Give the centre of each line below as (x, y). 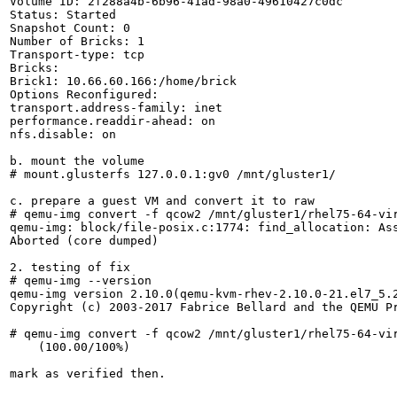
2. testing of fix (70, 267)
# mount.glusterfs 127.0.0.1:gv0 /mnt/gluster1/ (173, 174)
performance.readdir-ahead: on (113, 121)
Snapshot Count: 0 (70, 27)
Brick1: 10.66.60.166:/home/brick (123, 81)
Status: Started (63, 14)
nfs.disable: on (63, 134)
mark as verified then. (88, 373)
